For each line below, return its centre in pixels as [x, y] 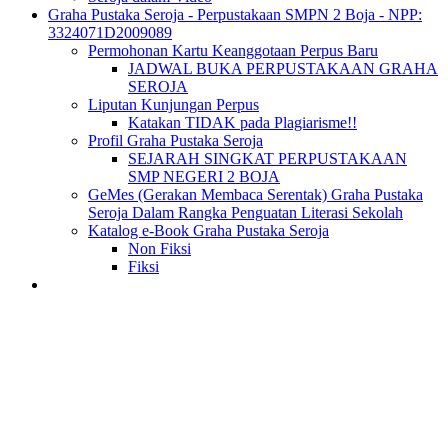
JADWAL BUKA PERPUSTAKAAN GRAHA [283, 68]
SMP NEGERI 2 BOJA [204, 176]
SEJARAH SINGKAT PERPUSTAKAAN [267, 158]
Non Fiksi [159, 248]
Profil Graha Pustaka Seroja [175, 140]
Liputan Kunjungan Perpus [173, 104]
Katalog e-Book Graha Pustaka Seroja [208, 230]
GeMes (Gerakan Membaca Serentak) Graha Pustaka [255, 194]
